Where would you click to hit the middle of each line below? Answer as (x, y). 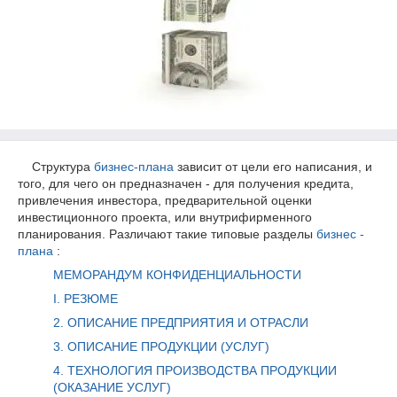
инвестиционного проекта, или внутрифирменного (165, 217)
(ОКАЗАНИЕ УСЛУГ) (112, 387)
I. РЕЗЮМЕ (86, 299)
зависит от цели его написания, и (273, 167)
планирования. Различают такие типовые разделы (167, 234)
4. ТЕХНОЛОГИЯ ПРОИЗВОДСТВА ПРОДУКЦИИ (195, 370)
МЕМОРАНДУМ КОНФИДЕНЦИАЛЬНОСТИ (177, 275)
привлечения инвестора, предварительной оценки (165, 200)
